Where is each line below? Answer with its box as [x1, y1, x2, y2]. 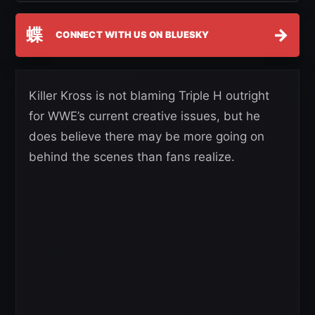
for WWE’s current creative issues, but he [29, 108, 260, 123]
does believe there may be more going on [29, 129, 264, 143]
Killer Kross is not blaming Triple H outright [29, 88, 269, 103]
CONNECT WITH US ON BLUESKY [56, 29, 210, 40]
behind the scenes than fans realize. [29, 149, 235, 164]
